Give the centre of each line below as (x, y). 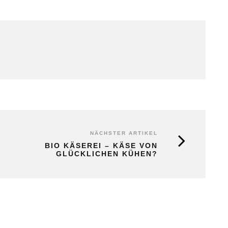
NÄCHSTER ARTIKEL (124, 133)
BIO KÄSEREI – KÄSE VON (101, 146)
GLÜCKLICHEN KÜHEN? (107, 154)
